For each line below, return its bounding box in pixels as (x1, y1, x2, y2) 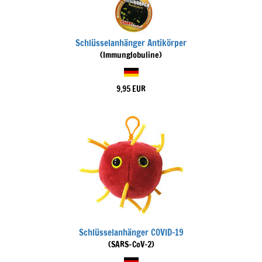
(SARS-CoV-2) (108, 239, 154, 250)
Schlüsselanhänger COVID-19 (78, 226, 184, 239)
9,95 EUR (116, 83, 146, 95)
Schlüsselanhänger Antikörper (75, 37, 187, 49)
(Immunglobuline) (100, 49, 162, 61)
